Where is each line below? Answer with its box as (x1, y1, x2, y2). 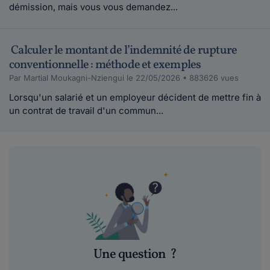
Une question (93, 245, 168, 265)
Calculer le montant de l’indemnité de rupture (9, 42, 237, 60)
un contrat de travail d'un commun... (9, 105, 163, 117)
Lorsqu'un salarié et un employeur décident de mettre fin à (9, 92, 261, 104)
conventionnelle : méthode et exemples (9, 57, 201, 74)
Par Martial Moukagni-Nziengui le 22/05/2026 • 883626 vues (9, 73, 239, 83)
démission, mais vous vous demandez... (9, 1, 178, 13)
